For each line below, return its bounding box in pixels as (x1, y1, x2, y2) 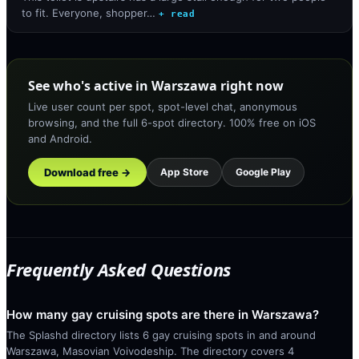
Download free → (44, 166, 131, 179)
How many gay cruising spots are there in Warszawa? (6, 307, 319, 322)
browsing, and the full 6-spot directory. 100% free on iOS (28, 116, 316, 129)
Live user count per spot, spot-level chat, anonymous (28, 100, 297, 113)
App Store (160, 166, 208, 178)
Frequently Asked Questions (6, 257, 232, 281)
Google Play (236, 166, 291, 178)
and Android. (28, 132, 92, 145)
